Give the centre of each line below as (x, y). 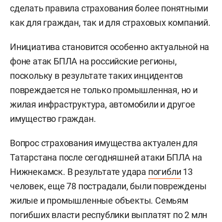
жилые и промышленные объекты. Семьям (99, 200)
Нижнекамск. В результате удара (79, 171)
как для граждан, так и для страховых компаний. (110, 22)
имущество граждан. (53, 118)
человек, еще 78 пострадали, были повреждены (108, 186)
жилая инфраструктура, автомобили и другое (103, 104)
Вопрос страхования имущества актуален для (104, 143)
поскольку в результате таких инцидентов (97, 75)
